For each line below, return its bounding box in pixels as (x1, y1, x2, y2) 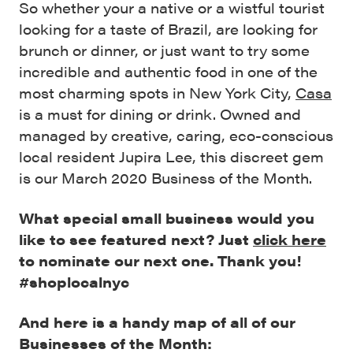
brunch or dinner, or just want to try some (19, 39, 310, 60)
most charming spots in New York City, (19, 82, 295, 102)
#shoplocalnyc (19, 271, 129, 292)
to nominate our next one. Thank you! (19, 250, 302, 270)
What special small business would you (19, 207, 314, 228)
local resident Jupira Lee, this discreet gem (19, 146, 324, 166)
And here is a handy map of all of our (19, 311, 295, 332)
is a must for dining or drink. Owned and (19, 103, 301, 124)
